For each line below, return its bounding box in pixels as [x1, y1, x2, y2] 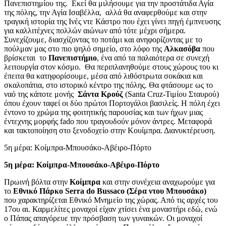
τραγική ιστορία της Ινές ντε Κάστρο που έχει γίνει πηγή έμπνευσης [4, 17, 220, 26]
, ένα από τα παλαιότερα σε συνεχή [97, 53, 209, 62]
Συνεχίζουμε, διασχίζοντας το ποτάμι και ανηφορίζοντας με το [4, 35, 202, 44]
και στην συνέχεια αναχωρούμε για [100, 177, 215, 186]
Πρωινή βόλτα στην [4, 177, 70, 186]
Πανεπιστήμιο [48, 53, 97, 62]
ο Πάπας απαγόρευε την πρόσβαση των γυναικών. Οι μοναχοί [4, 213, 202, 222]
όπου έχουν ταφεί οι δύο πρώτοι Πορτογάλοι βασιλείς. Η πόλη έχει [4, 98, 220, 107]
